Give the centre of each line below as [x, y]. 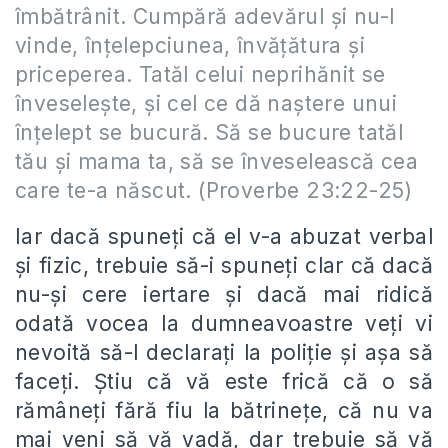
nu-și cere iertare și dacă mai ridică [224, 294]
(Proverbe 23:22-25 [301, 190]
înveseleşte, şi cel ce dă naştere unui [206, 103]
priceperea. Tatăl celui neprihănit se [200, 74]
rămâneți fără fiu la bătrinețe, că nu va [224, 410]
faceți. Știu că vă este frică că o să [224, 381]
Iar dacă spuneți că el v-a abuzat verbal [224, 236]
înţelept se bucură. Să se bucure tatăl [209, 132]
